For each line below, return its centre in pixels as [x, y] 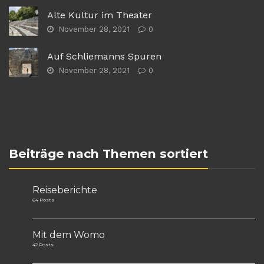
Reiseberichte [65, 190]
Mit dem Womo [69, 235]
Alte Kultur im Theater [100, 15]
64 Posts [43, 200]
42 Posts [43, 244]
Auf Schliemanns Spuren [104, 57]
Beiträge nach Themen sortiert [108, 154]
